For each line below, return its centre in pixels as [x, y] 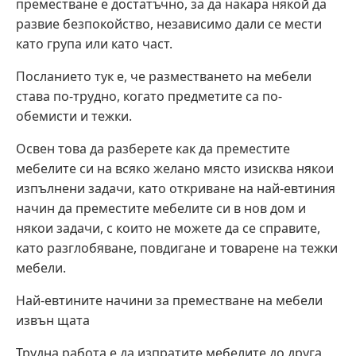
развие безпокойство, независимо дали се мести [169, 24]
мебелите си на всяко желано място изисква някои [175, 169]
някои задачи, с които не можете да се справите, [168, 228]
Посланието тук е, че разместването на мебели [164, 77]
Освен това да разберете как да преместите [153, 149]
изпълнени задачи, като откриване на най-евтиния [176, 189]
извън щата [53, 321]
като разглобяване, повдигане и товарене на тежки [177, 248]
